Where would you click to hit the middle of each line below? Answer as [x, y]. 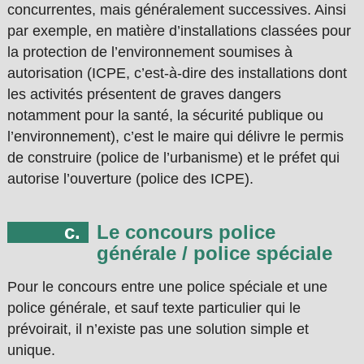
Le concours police [186, 232]
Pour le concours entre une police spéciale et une [167, 287]
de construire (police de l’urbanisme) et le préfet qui [173, 158]
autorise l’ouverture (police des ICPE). [130, 179]
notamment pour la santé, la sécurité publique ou [165, 116]
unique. [31, 351]
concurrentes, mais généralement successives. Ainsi [176, 10]
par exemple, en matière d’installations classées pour [179, 31]
